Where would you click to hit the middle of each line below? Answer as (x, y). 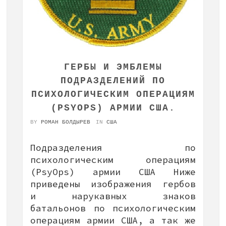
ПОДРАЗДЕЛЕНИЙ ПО (113, 81)
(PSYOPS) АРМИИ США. (113, 108)
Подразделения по (113, 148)
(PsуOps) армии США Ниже (113, 172)
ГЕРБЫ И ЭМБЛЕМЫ (113, 67)
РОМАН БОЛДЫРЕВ (66, 122)
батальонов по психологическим (113, 208)
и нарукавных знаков (113, 196)
